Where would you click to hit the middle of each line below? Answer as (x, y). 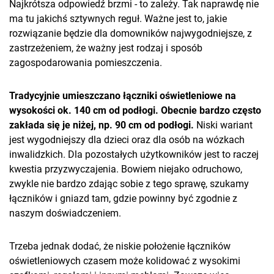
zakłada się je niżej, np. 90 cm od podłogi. (102, 125)
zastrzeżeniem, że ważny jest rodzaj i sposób (106, 48)
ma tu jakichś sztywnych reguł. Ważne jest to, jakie (118, 19)
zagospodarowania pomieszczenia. (86, 63)
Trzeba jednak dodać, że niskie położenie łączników (120, 246)
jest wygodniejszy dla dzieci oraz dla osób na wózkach (127, 140)
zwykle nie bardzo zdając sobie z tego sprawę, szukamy (129, 184)
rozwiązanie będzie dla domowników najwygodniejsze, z (131, 33)
